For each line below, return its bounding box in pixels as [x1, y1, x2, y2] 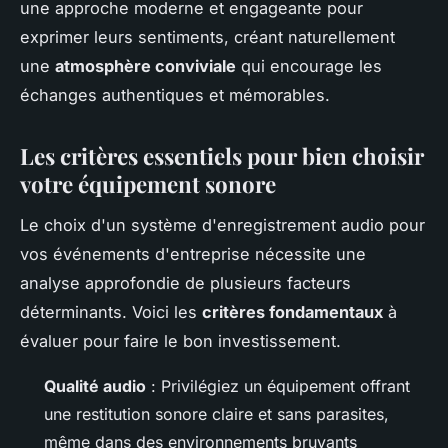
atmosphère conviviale [55, 56, 236, 77]
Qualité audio [44, 375, 146, 396]
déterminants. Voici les [20, 301, 202, 322]
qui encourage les [236, 56, 382, 77]
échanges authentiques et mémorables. [20, 85, 330, 106]
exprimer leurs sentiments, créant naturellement [20, 27, 395, 48]
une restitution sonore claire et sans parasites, [44, 403, 389, 424]
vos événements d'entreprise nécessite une [20, 243, 366, 264]
